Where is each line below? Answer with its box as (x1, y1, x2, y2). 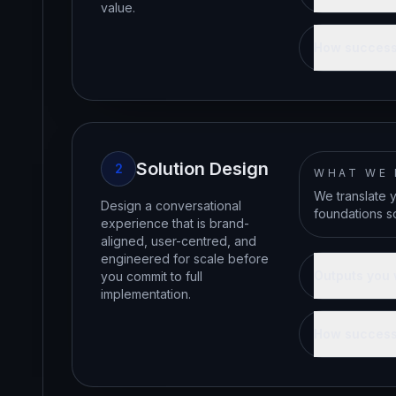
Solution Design (136, 158, 269, 179)
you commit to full (101, 269, 202, 284)
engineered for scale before (101, 251, 269, 266)
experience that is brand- (101, 216, 249, 231)
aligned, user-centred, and (101, 233, 256, 248)
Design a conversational (101, 198, 241, 213)
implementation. (101, 286, 191, 301)
